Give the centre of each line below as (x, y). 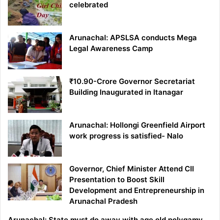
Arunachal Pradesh (103, 201)
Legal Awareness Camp (111, 49)
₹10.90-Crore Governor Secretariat (132, 82)
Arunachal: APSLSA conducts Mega (133, 38)
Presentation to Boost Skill (117, 180)
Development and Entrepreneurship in (137, 191)
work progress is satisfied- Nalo (127, 136)
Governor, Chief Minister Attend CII (132, 169)
